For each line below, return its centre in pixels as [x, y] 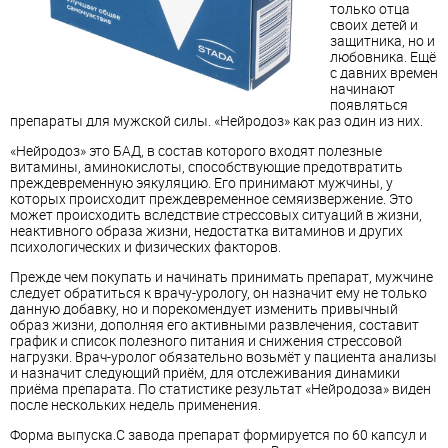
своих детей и [374, 25]
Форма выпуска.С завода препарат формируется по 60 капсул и [218, 435]
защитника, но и [382, 41]
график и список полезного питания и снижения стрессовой [206, 341]
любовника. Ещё [383, 57]
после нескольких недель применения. [135, 405]
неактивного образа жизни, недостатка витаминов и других [206, 231]
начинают [362, 89]
